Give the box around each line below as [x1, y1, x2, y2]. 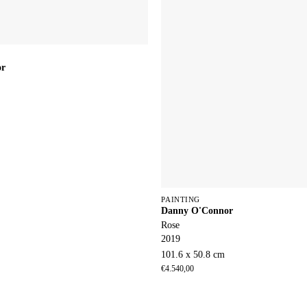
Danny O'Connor [161, 204, 234, 216]
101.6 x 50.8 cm [161, 249, 225, 260]
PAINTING [161, 195, 200, 204]
